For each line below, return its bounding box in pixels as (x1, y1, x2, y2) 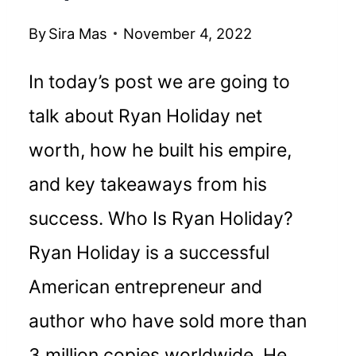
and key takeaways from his (29, 172, 268, 195)
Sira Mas (48, 24, 108, 42)
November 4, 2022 (123, 24, 253, 42)
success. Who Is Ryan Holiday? (29, 207, 294, 230)
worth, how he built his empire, (29, 138, 292, 161)
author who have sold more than (29, 309, 308, 332)
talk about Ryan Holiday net (29, 104, 263, 127)
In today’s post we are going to (29, 70, 291, 93)
